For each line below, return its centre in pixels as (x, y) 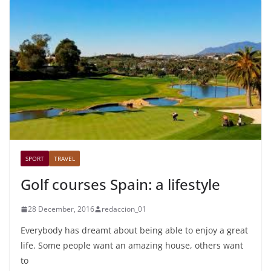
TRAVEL (64, 159)
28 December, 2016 (61, 209)
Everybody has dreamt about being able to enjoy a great (134, 230)
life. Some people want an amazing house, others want (132, 246)
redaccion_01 (124, 209)
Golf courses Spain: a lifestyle (120, 184)
